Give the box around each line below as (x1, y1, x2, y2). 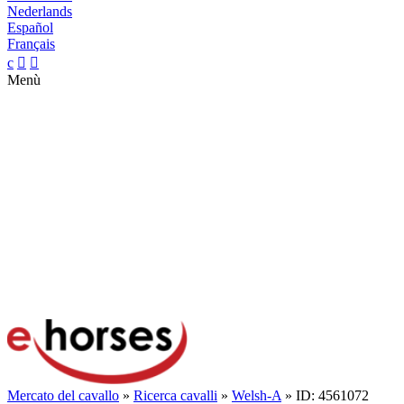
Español (7, 20, 53, 35)
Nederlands (7, 4, 72, 19)
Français (7, 36, 55, 51)
